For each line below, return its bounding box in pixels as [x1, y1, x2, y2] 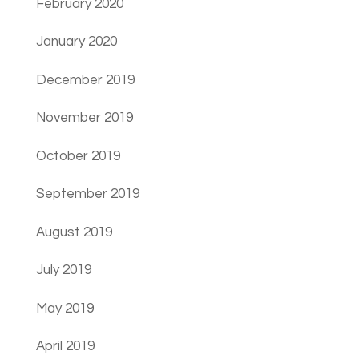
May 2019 [35, 301, 94, 316]
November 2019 [35, 111, 133, 126]
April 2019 [35, 339, 95, 354]
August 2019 [35, 224, 112, 240]
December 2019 [35, 72, 135, 87]
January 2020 [35, 34, 117, 50]
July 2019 [35, 263, 91, 278]
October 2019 [35, 148, 120, 163]
